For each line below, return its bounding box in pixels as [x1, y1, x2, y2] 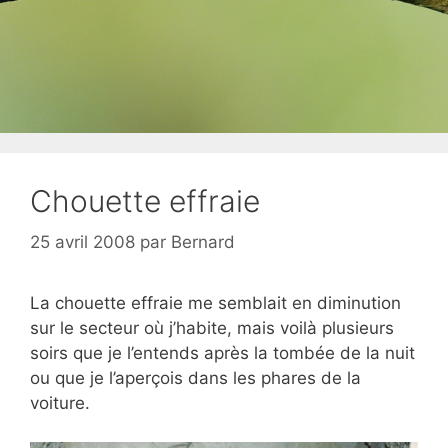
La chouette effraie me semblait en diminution [30, 293, 401, 313]
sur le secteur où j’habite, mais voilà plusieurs [30, 318, 394, 338]
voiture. [30, 393, 90, 413]
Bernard [171, 232, 235, 252]
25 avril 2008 [30, 232, 135, 252]
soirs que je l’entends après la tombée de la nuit [30, 343, 415, 363]
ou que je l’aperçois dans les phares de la [30, 368, 361, 388]
